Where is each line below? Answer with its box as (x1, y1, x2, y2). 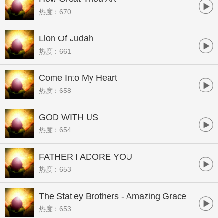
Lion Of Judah (39, 34, 93, 43)
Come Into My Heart (39, 73, 117, 83)
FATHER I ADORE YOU (39, 152, 132, 162)
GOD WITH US (39, 112, 98, 122)
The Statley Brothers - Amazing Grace (39, 191, 186, 201)
